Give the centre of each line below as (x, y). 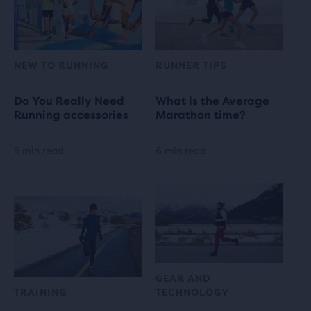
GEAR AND (183, 278)
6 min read (181, 151)
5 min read (39, 151)
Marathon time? (201, 115)
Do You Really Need (69, 101)
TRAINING (40, 292)
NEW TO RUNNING (61, 66)
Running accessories (71, 115)
